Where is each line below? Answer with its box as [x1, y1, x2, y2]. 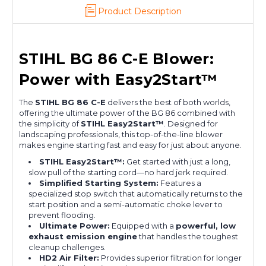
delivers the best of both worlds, [106, 97, 230, 107]
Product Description [97, 6, 182, 17]
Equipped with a [110, 221, 176, 231]
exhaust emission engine [28, 232, 138, 242]
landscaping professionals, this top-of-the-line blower [19, 129, 223, 140]
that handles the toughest [137, 232, 239, 242]
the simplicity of [19, 119, 81, 129]
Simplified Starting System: [39, 178, 159, 188]
